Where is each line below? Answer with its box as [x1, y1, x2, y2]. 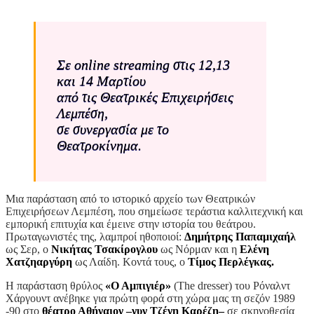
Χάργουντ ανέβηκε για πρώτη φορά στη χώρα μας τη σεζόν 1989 [6, 292, 295, 305]
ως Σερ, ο [6, 243, 51, 256]
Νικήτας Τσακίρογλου [51, 243, 158, 256]
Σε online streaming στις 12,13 [57, 57, 230, 73]
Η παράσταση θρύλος [6, 280, 105, 292]
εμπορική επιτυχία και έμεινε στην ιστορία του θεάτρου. [6, 218, 256, 231]
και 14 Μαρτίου [57, 73, 146, 89]
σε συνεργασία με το [57, 121, 169, 137]
